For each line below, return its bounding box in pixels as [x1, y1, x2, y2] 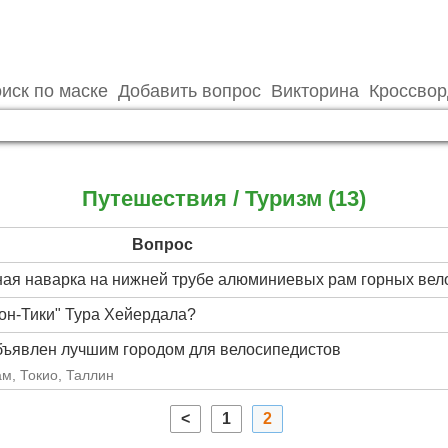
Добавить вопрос [118, 81, 261, 101]
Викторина [271, 81, 359, 101]
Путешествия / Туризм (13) [82, 186, 366, 211]
